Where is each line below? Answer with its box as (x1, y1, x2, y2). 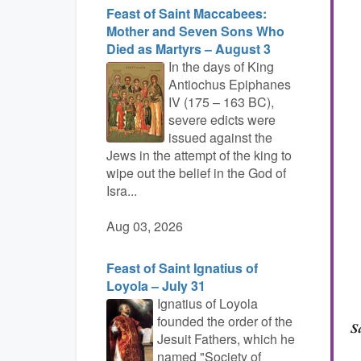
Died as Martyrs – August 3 (106, 39, 271, 58)
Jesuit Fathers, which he (156, 330, 295, 348)
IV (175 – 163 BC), (168, 93, 275, 111)
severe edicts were (168, 110, 276, 129)
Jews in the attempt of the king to (106, 146, 292, 164)
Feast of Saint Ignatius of (106, 259, 258, 277)
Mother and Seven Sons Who (106, 22, 284, 40)
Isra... (106, 181, 137, 200)
